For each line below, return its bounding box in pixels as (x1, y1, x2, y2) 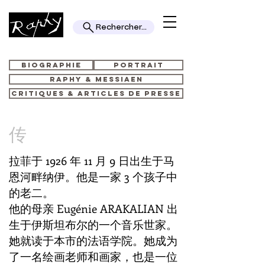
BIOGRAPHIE (21, 60, 82, 69)
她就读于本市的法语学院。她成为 (9, 233, 177, 248)
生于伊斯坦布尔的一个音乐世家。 (9, 217, 177, 232)
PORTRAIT (113, 61, 164, 69)
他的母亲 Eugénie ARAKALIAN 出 (9, 201, 178, 216)
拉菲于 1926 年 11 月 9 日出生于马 (9, 153, 174, 168)
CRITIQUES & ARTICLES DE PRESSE (11, 89, 181, 98)
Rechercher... (95, 23, 147, 31)
